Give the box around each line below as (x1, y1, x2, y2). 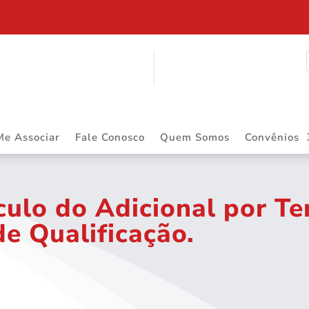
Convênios (245, 130, 299, 144)
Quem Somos (160, 130, 230, 144)
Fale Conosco (75, 130, 145, 144)
